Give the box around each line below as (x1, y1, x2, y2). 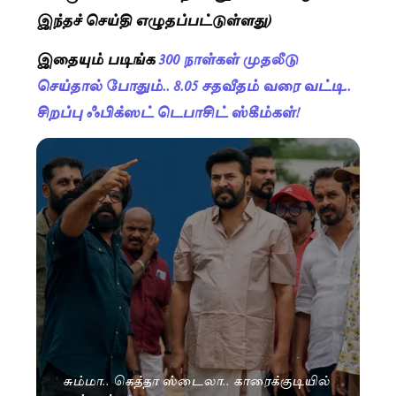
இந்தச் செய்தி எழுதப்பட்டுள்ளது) (36, 6, 271, 31)
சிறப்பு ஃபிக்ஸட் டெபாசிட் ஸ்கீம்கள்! (36, 99, 300, 124)
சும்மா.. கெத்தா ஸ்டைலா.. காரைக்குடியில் (63, 368, 330, 390)
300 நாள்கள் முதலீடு (158, 46, 298, 71)
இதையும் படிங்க (36, 46, 158, 71)
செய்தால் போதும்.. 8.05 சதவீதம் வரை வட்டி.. (36, 72, 351, 97)
